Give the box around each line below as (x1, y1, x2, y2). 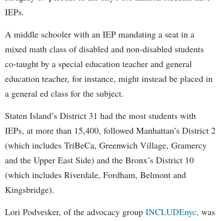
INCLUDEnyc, (146, 206, 199, 218)
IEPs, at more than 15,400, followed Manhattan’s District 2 (5, 124, 216, 137)
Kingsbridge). (5, 184, 54, 196)
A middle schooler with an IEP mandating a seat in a (5, 28, 194, 40)
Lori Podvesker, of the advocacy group (5, 206, 146, 218)
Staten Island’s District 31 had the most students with (5, 110, 196, 122)
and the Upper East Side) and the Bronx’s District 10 (5, 154, 194, 166)
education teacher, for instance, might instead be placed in (5, 73, 213, 85)
